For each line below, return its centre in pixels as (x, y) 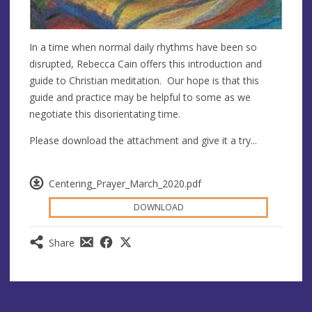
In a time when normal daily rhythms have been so (143, 47)
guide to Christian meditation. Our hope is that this (144, 80)
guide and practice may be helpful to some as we (140, 97)
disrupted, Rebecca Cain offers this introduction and (146, 63)
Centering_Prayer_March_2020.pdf (125, 184)
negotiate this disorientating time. (105, 114)
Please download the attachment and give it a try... (143, 140)
